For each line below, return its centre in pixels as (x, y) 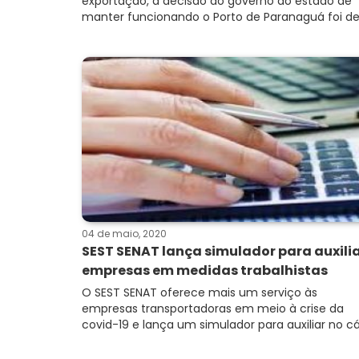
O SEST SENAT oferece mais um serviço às (200, 292)
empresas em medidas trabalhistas (205, 270)
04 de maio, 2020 (124, 234)
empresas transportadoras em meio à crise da (213, 309)
